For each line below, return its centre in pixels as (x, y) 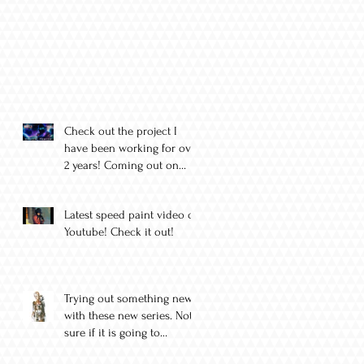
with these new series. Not (128, 316)
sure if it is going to (112, 333)
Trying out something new (128, 299)
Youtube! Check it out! (119, 232)
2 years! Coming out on (121, 166)
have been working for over (132, 149)
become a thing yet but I (124, 350)
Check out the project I (121, 132)
